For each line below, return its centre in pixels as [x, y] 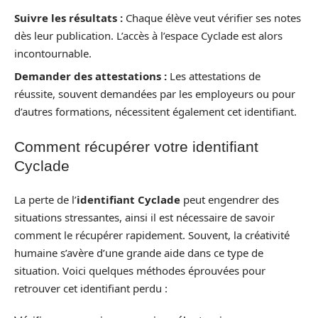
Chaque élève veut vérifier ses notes [212, 17]
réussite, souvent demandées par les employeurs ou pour [155, 94]
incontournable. [53, 53]
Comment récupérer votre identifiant [136, 146]
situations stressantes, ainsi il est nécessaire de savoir [144, 217]
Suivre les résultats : [68, 17]
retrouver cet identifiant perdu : [91, 288]
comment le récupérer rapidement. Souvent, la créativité [152, 235]
